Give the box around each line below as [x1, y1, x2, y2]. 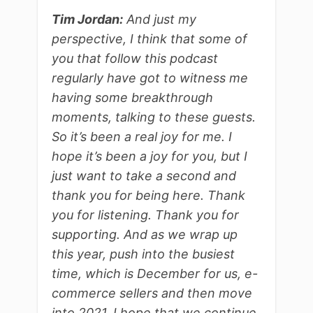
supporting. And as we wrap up [52, 227, 238, 242]
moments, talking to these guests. [52, 110, 256, 125]
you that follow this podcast [52, 51, 218, 66]
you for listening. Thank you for [52, 208, 239, 223]
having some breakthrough [52, 90, 213, 105]
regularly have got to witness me [52, 71, 248, 86]
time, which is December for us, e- [52, 266, 258, 282]
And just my [123, 12, 196, 27]
